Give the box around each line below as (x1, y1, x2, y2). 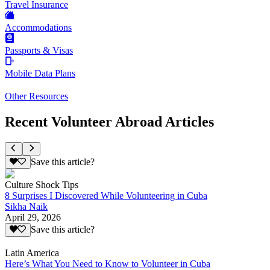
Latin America (5, 247, 59, 258)
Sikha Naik (5, 201, 48, 212)
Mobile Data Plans (5, 68, 75, 79)
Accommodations (5, 22, 72, 33)
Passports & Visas (5, 45, 73, 56)
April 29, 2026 (5, 212, 61, 223)
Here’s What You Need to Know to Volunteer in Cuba (5, 258, 210, 269)
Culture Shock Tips (5, 180, 78, 190)
